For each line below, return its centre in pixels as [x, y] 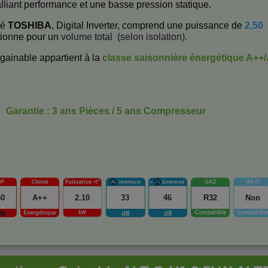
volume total [87, 37]
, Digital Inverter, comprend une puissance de [148, 26]
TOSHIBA [30, 26]
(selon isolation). [151, 37]
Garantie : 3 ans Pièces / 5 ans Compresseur [106, 111]
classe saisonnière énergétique [173, 58]
